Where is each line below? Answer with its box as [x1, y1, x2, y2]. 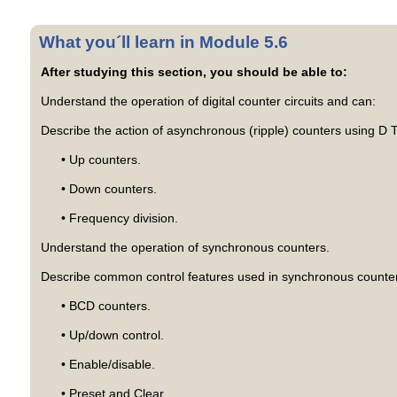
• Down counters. [60, 182, 157, 197]
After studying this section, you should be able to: [40, 65, 347, 80]
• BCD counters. [60, 299, 151, 314]
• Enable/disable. [60, 357, 155, 372]
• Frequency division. [60, 211, 178, 226]
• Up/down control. [60, 328, 164, 343]
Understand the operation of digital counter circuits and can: [40, 94, 376, 109]
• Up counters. [60, 152, 141, 167]
